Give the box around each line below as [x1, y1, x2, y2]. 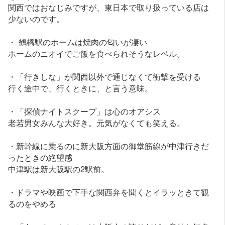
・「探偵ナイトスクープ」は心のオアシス [8, 105, 161, 118]
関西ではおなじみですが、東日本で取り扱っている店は [8, 1, 209, 14]
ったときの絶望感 [8, 151, 73, 164]
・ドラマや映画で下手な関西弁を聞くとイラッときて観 [8, 186, 209, 198]
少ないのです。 [8, 13, 65, 25]
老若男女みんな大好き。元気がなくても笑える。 [8, 117, 185, 129]
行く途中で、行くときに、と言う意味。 [8, 82, 153, 94]
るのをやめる [8, 197, 57, 210]
